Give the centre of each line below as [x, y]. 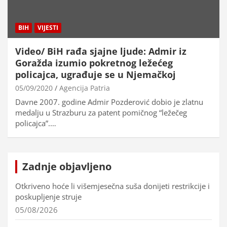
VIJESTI [48, 27]
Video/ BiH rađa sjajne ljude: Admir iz [101, 51]
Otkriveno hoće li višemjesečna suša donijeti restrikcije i [112, 186]
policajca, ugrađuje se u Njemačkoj [96, 74]
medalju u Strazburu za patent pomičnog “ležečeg [101, 112]
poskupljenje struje [48, 196]
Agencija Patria [85, 88]
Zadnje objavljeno [67, 166]
